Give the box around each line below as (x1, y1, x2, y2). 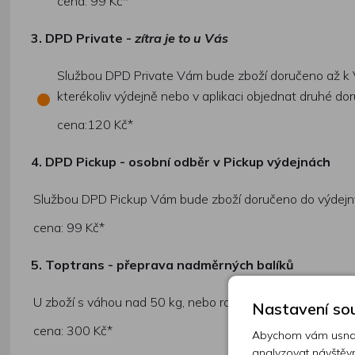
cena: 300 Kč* (33, 323, 113, 338)
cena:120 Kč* (57, 116, 134, 132)
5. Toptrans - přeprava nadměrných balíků (31, 257, 295, 273)
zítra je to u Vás (135, 30, 229, 46)
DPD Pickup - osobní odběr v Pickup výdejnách (45, 154, 331, 170)
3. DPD (31, 30, 74, 46)
